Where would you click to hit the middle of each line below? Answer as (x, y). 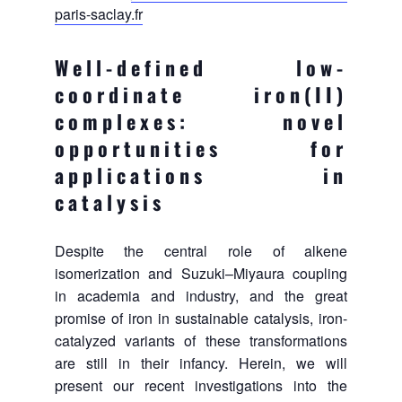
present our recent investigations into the (201, 385)
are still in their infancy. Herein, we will (201, 363)
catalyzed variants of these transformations (201, 340)
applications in (201, 175)
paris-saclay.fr (98, 14)
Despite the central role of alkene (201, 250)
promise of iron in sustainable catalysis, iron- (201, 318)
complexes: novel (201, 121)
